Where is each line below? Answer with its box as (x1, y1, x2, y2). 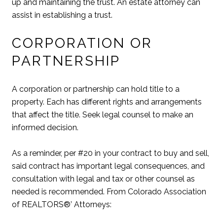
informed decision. (12, 123, 78, 133)
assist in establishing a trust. (12, 10, 112, 20)
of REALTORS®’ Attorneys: (12, 200, 113, 210)
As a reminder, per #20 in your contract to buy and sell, (12, 148, 209, 158)
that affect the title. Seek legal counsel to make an (12, 110, 193, 120)
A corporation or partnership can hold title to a (12, 84, 180, 94)
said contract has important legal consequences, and (12, 161, 205, 171)
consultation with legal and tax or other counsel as (12, 174, 195, 184)
